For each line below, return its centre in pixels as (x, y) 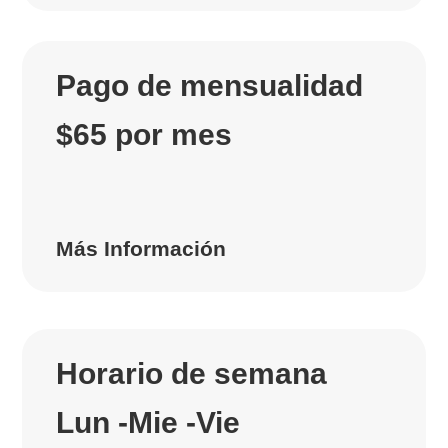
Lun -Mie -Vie (148, 423)
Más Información (141, 249)
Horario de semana (192, 374)
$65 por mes (144, 135)
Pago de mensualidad (210, 86)
